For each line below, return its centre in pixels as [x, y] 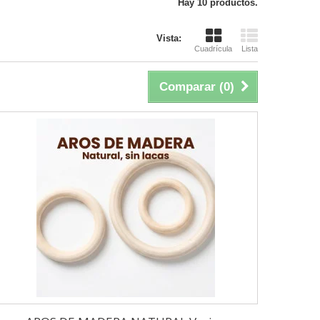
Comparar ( [191, 87]
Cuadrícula [213, 49]
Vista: [169, 39]
